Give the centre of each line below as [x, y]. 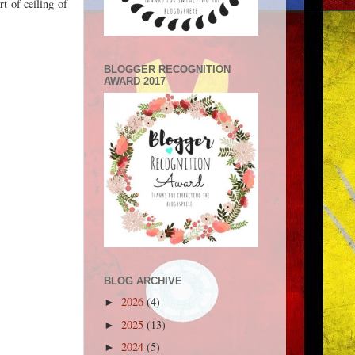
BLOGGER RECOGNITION [167, 70]
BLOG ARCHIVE [143, 281]
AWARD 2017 [135, 82]
